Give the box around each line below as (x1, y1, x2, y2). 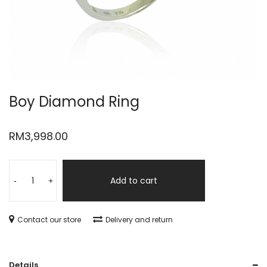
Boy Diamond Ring (9, 92, 139, 111)
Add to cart (110, 175, 157, 187)
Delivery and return (105, 215, 173, 225)
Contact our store (17, 215, 81, 225)
